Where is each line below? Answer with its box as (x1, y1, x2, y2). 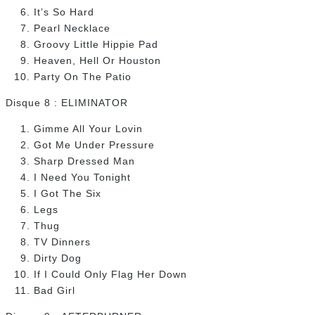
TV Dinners (34, 236, 91, 248)
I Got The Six (34, 188, 101, 200)
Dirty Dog (34, 252, 82, 264)
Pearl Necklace (34, 22, 110, 34)
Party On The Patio (34, 71, 131, 83)
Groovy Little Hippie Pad (34, 39, 158, 51)
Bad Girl (34, 285, 75, 297)
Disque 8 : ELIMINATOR (6, 97, 128, 109)
